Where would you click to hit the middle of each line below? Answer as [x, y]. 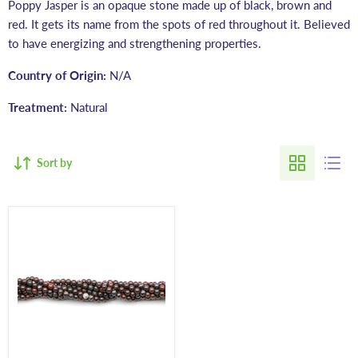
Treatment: [38, 107]
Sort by [54, 163]
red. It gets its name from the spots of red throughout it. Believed [179, 24]
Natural [89, 107]
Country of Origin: [57, 76]
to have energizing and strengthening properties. [136, 44]
